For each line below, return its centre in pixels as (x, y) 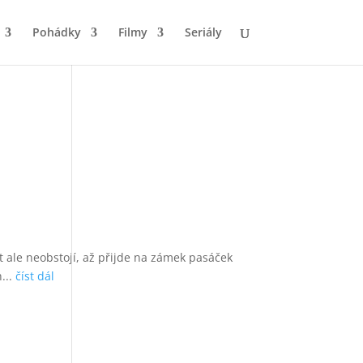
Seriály (203, 32)
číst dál (35, 276)
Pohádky (56, 32)
